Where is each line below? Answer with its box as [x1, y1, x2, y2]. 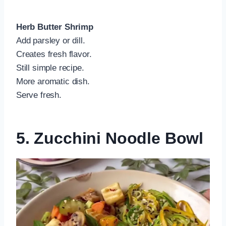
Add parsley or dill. [16, 36, 85, 46]
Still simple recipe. [16, 63, 84, 73]
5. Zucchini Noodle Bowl [16, 129, 204, 148]
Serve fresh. [16, 90, 62, 100]
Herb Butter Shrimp [16, 22, 93, 32]
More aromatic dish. [16, 77, 90, 87]
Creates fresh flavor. [16, 49, 92, 60]
